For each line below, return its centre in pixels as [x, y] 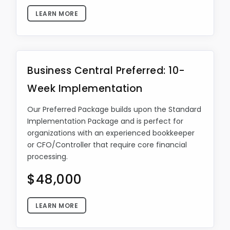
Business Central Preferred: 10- [106, 71]
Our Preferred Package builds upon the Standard [114, 109]
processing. [47, 157]
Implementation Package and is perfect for [105, 121]
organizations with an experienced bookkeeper [111, 133]
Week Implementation [85, 89]
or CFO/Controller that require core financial [107, 145]
